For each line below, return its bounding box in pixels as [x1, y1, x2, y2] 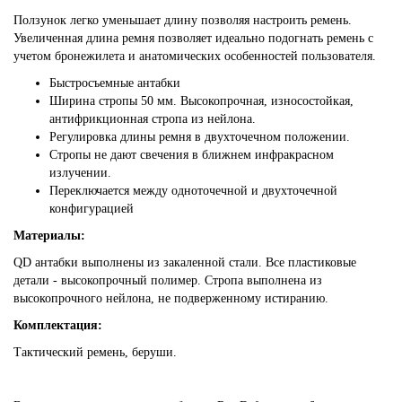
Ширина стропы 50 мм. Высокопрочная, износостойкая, [49, 94, 354, 108]
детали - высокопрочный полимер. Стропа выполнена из [13, 274, 322, 287]
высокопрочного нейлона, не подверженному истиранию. [13, 292, 328, 305]
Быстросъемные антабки [49, 76, 180, 90]
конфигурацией [49, 202, 134, 215]
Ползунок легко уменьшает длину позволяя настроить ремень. [13, 13, 352, 27]
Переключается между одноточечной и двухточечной [49, 184, 337, 197]
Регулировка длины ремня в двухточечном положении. [49, 130, 350, 144]
